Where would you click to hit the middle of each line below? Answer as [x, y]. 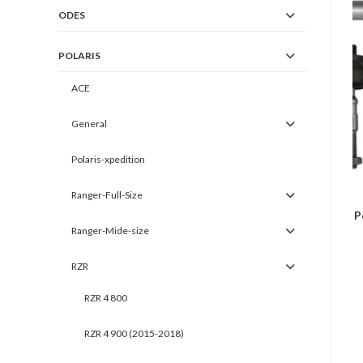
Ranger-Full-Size [107, 195]
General [89, 124]
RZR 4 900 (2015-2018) [134, 333]
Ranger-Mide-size [110, 231]
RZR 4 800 [106, 298]
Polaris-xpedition [108, 159]
